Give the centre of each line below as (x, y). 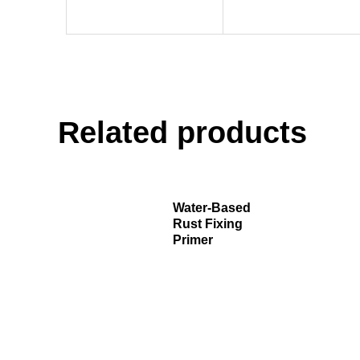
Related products (182, 132)
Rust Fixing (207, 224)
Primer (192, 240)
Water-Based (211, 208)
